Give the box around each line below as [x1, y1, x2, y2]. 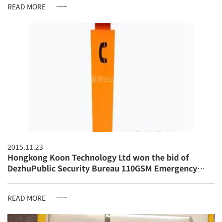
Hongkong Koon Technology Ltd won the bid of [7, 151, 189, 163]
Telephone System [7, 172, 78, 185]
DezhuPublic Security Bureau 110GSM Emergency [7, 162, 197, 174]
